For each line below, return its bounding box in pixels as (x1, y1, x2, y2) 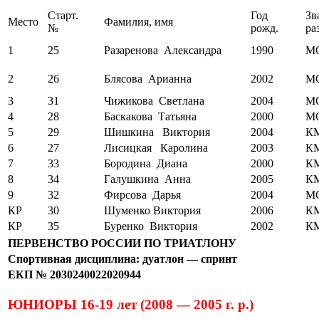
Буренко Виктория (104, 219, 197, 232)
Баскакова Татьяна (104, 110, 197, 122)
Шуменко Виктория (104, 204, 201, 216)
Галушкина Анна (104, 172, 191, 185)
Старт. (48, 9, 78, 21)
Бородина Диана (104, 157, 187, 169)
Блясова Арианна (104, 72, 192, 85)
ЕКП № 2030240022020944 (8, 268, 141, 281)
